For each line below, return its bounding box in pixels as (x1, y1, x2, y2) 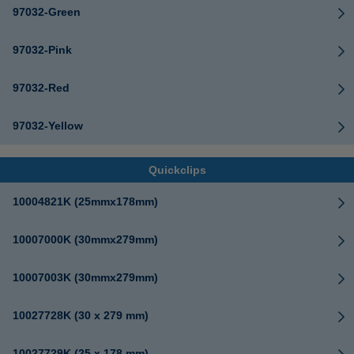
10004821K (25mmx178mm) (13, 195, 158, 208)
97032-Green (13, 6, 81, 18)
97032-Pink (13, 43, 72, 56)
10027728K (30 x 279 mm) (13, 309, 149, 322)
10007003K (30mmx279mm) (13, 271, 158, 284)
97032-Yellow (13, 119, 83, 132)
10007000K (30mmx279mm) (13, 233, 158, 246)
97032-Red (13, 81, 70, 94)
